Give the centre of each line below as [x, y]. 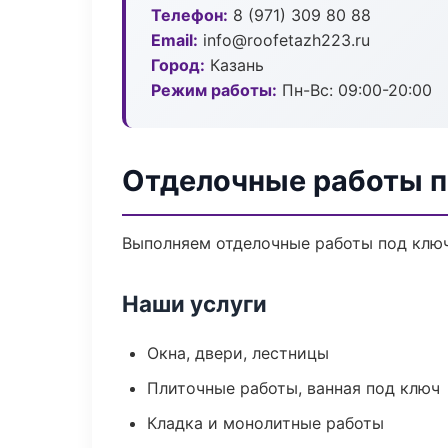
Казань [234, 65]
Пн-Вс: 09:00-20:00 [354, 90]
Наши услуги [194, 303]
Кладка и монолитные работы [265, 423]
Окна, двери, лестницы [238, 353]
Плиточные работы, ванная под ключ [293, 388]
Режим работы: [214, 90]
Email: [174, 40]
